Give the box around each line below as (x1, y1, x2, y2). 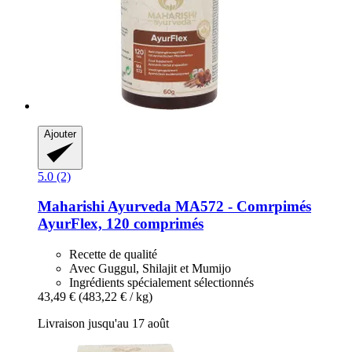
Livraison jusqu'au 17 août (38, 317, 169, 331)
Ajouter (44, 127, 76, 140)
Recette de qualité (69, 247, 157, 262)
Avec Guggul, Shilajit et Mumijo (69, 262, 231, 276)
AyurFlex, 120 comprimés (38, 215, 203, 233)
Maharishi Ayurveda (38, 198, 171, 215)
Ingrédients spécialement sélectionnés (69, 276, 254, 290)
